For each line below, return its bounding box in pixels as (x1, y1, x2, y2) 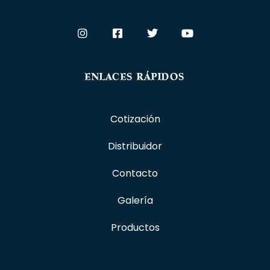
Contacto (112, 166, 158, 181)
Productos (110, 221, 160, 235)
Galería (117, 193, 153, 208)
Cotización (110, 112, 160, 127)
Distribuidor (108, 139, 162, 154)
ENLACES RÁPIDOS (85, 71, 185, 84)
